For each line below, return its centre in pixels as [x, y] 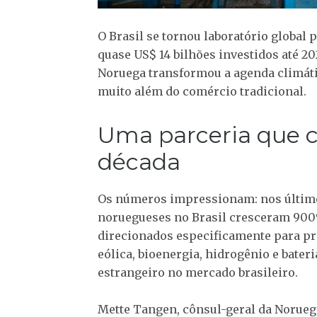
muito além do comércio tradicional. [202, 91]
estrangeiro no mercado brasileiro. [198, 272]
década [139, 162]
